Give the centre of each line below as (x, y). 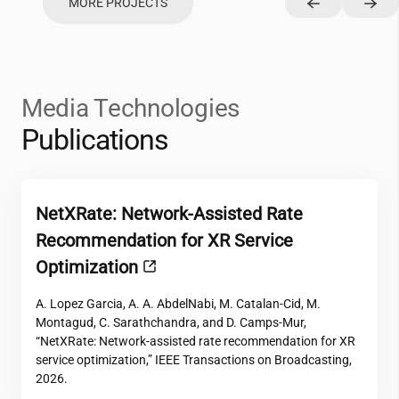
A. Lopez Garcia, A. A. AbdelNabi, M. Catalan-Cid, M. (178, 304)
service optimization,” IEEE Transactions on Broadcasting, (194, 360)
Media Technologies (130, 108)
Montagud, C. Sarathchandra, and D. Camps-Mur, (171, 322)
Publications (95, 140)
